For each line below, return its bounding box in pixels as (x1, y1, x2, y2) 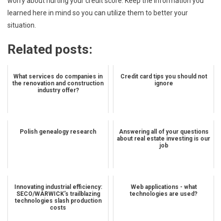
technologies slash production (14, 197, 102, 204)
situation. (7, 21, 36, 29)
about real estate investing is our (117, 135, 210, 142)
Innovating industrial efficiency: (14, 183, 102, 190)
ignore (154, 79, 173, 87)
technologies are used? (130, 190, 197, 197)
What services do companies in (13, 73, 103, 80)
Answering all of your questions (118, 128, 209, 135)
